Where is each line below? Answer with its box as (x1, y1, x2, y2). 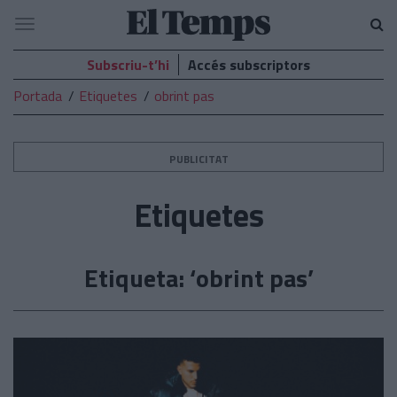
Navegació (24, 16, 87, 37)
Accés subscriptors (188, 54, 310, 75)
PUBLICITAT (168, 151, 229, 167)
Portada (13, 85, 62, 106)
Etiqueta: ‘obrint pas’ (83, 259, 314, 297)
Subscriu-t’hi (87, 54, 169, 75)
